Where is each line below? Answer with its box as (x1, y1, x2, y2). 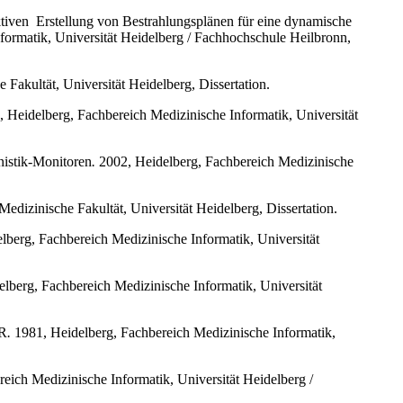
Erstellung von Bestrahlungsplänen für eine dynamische (36, 13, 352, 29)
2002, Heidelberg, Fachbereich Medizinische (95, 153, 354, 169)
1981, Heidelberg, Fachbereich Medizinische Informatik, (11, 324, 336, 340)
